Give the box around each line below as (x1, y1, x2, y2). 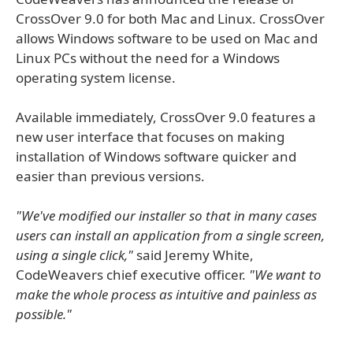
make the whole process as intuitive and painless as (16, 285, 317, 303)
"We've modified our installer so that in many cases (16, 206, 317, 225)
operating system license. (16, 69, 176, 87)
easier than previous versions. (16, 167, 205, 185)
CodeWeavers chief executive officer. (16, 266, 249, 284)
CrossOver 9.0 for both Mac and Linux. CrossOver (16, 9, 325, 28)
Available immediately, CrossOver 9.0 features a (16, 108, 316, 126)
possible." (16, 305, 72, 323)
